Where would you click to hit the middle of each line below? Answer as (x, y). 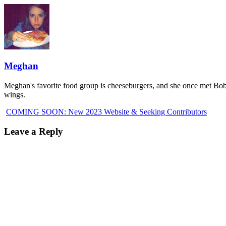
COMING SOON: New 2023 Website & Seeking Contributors (106, 111)
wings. (15, 94)
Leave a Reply (34, 131)
